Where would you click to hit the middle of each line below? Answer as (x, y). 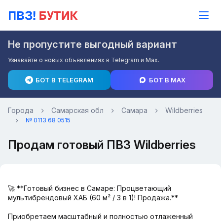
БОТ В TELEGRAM (64, 80)
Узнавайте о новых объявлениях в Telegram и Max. (84, 60)
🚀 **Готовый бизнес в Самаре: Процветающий (90, 188)
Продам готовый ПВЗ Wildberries (102, 145)
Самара (134, 110)
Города (21, 110)
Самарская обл (77, 110)
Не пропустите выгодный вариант (92, 44)
